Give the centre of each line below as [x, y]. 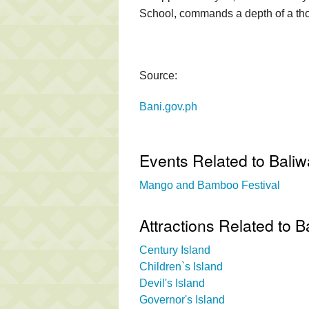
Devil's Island [172, 283]
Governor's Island [182, 299]
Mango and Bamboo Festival [210, 185]
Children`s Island [181, 266]
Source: [158, 75]
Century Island [175, 250]
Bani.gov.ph [168, 106]
